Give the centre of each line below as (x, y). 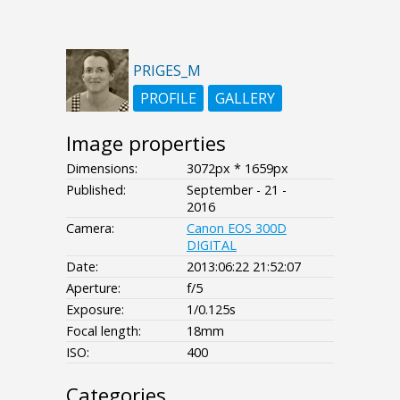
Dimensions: (102, 169)
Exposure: (95, 310)
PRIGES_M (167, 71)
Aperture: (93, 288)
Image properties (146, 144)
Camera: (90, 229)
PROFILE (168, 99)
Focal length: (104, 331)
